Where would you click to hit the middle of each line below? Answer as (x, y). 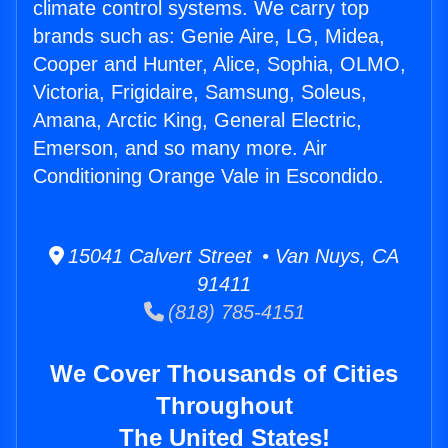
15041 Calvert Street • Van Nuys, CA (231, 256)
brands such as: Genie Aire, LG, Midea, (209, 36)
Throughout (224, 406)
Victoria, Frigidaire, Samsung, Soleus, (200, 92)
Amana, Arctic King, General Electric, (197, 120)
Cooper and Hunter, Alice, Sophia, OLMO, (219, 64)
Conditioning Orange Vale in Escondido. (208, 176)
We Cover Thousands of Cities (224, 374)
